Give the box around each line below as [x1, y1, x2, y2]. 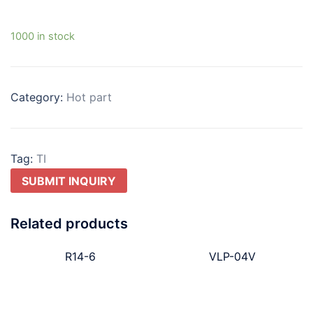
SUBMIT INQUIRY [22, 173, 116, 188]
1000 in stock [10, 29, 75, 43]
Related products [10, 215, 128, 233]
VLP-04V [209, 249, 256, 264]
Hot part [66, 89, 112, 104]
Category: [10, 89, 66, 104]
